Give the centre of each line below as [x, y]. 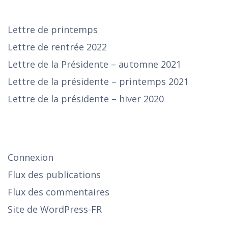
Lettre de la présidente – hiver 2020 [86, 98]
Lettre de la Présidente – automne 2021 [94, 64]
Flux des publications [54, 174]
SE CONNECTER [43, 127]
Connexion [31, 157]
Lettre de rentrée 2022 [57, 47]
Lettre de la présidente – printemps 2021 [98, 81]
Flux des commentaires [59, 192]
